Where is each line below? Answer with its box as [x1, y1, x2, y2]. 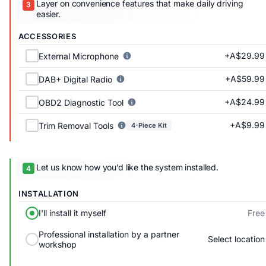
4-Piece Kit [131, 121, 167, 130]
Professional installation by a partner [39, 229, 180, 239]
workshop [39, 239, 77, 249]
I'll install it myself [39, 208, 107, 218]
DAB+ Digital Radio [39, 74, 113, 84]
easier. [36, 9, 61, 20]
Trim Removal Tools [39, 120, 114, 131]
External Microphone [39, 50, 119, 61]
